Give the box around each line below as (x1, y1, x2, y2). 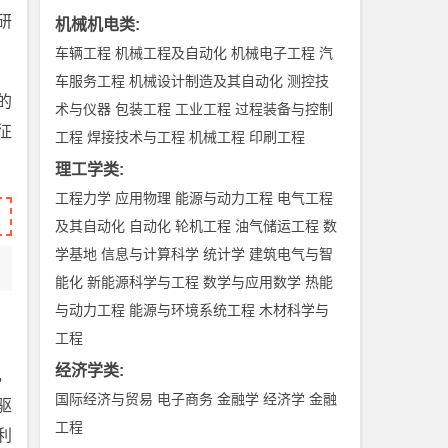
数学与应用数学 (203, 274, 302, 290)
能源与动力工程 (175, 190, 274, 206)
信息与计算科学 (101, 246, 200, 262)
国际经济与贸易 (55, 391, 154, 407)
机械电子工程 (231, 45, 316, 61)
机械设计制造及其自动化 (129, 73, 284, 89)
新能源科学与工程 (87, 274, 200, 290)
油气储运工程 (235, 218, 320, 234)
